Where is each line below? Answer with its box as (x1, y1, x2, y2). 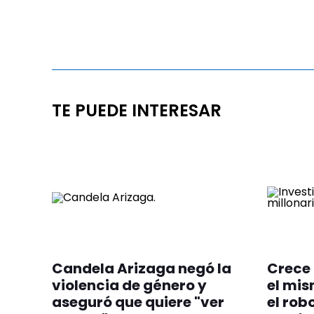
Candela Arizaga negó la (52, 259, 231, 279)
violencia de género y (52, 275, 207, 296)
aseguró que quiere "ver (52, 292, 224, 313)
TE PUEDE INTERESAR (52, 98, 221, 122)
